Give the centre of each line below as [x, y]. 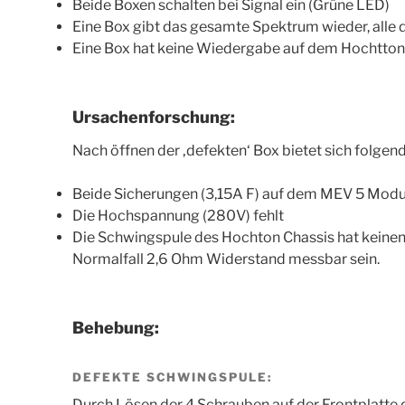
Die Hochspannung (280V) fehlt [178, 216]
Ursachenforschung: [154, 117]
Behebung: [116, 328]
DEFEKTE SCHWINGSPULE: [172, 377]
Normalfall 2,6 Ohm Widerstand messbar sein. [226, 259]
